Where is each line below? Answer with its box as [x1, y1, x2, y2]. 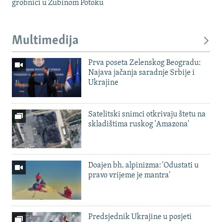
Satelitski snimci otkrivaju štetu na [88, 110, 206, 118]
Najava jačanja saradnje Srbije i [88, 68, 195, 77]
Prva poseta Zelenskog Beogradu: [88, 58, 201, 67]
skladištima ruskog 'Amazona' [88, 120, 189, 128]
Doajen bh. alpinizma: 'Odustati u [88, 162, 199, 170]
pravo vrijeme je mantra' [88, 171, 170, 180]
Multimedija [12, 34, 79, 48]
